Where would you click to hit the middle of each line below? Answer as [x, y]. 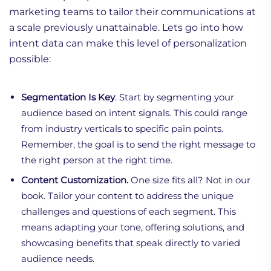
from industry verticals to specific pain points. [122, 128]
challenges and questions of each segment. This [129, 211]
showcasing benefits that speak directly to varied [131, 243]
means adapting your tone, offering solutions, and [133, 227]
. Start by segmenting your [175, 97]
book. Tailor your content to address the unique [127, 195]
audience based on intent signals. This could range [134, 113]
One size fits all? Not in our [189, 180]
